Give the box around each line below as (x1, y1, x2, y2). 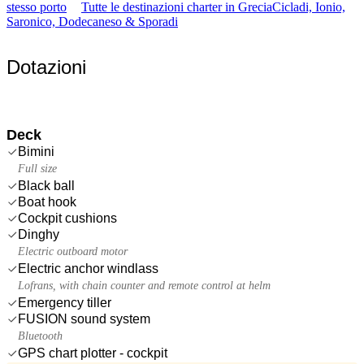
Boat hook (18, 194, 76, 209)
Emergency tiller (18, 295, 111, 310)
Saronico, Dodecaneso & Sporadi (6, 14, 178, 28)
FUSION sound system (18, 311, 150, 326)
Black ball (18, 178, 75, 193)
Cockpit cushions (18, 210, 117, 225)
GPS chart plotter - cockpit (18, 345, 167, 360)
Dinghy (18, 227, 59, 241)
